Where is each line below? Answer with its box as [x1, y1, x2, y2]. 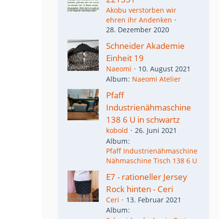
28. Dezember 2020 [106, 25, 169, 34]
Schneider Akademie [106, 40, 185, 51]
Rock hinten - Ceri [106, 183, 173, 195]
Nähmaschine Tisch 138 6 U [106, 155, 197, 165]
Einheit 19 [106, 52, 144, 64]
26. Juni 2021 [135, 126, 177, 135]
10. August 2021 [138, 64, 191, 73]
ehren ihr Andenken [106, 15, 172, 24]
